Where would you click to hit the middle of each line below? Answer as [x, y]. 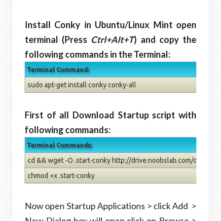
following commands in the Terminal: [97, 55]
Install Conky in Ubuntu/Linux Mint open [110, 25]
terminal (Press [58, 40]
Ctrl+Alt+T [112, 40]
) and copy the [165, 40]
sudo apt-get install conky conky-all [82, 85]
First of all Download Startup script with [110, 115]
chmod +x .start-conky [61, 176]
